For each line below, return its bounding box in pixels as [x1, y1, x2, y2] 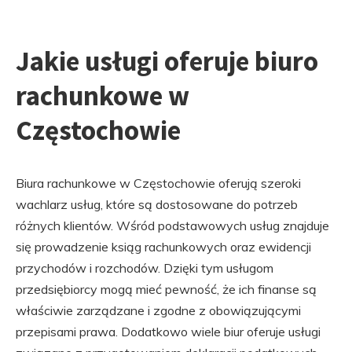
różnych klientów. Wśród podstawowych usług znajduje [16, 218, 329, 234]
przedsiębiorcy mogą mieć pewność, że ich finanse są [16, 281, 317, 298]
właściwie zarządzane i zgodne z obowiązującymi [16, 302, 301, 319]
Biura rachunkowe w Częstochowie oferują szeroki [16, 175, 301, 192]
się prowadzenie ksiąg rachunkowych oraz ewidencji [16, 239, 311, 255]
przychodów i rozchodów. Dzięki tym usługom [16, 260, 273, 277]
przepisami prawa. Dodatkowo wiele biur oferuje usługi [16, 324, 321, 340]
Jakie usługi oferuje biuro [16, 44, 318, 79]
